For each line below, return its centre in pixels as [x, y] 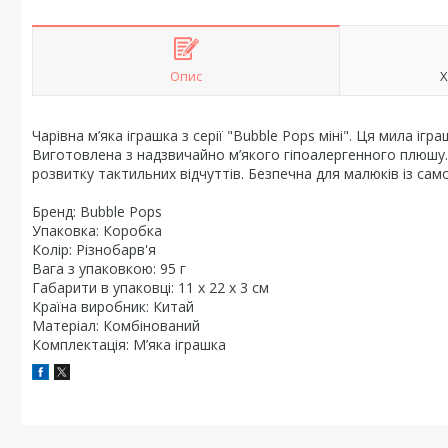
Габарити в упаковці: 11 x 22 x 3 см [150, 287]
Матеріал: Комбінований [116, 325]
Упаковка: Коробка [97, 230]
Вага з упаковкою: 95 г [109, 268]
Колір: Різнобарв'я [94, 249]
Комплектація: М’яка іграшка [129, 344]
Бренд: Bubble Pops [97, 211]
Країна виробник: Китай [113, 306]
